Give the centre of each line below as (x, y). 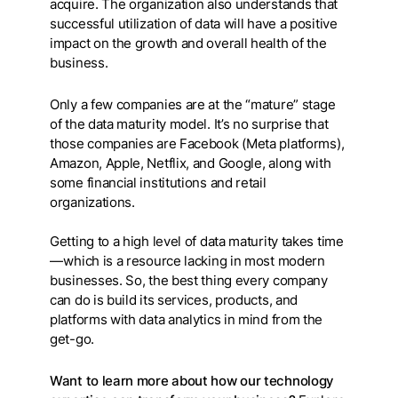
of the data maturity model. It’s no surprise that (189, 125)
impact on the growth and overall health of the (188, 44)
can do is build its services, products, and (174, 301)
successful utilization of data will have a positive (194, 24)
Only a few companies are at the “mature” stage (193, 105)
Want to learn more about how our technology (192, 382)
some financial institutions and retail (158, 183)
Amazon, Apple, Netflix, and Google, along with (191, 164)
